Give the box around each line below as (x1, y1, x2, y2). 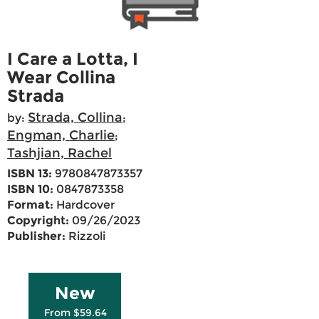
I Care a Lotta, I (7, 48, 138, 70)
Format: (7, 198, 53, 212)
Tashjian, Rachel (7, 145, 112, 162)
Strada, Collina (28, 110, 122, 126)
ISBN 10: (7, 182, 53, 197)
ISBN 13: (7, 167, 52, 181)
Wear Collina (7, 67, 115, 88)
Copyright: (7, 214, 69, 228)
